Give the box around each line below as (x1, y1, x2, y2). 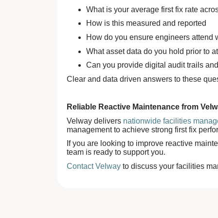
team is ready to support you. (67, 148, 165, 157)
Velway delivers (67, 116, 123, 125)
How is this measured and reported (86, 19, 206, 28)
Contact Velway (67, 162, 121, 171)
